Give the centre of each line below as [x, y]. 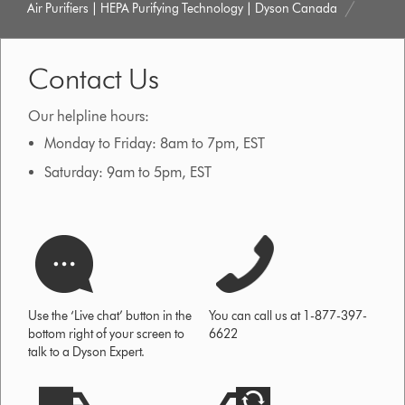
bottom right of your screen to [107, 334]
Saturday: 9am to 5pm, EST [127, 172]
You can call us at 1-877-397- [288, 316]
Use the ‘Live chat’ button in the [110, 316]
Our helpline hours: [89, 116]
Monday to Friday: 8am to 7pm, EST [154, 143]
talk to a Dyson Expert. [87, 352]
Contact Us [94, 78]
